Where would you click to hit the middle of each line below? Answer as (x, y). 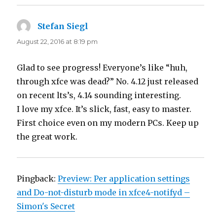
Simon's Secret (46, 206)
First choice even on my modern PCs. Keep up (108, 123)
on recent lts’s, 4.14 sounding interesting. (99, 95)
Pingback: (37, 178)
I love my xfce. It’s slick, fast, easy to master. (104, 109)
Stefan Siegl (63, 26)
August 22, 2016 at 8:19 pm (57, 41)
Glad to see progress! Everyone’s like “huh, (102, 67)
